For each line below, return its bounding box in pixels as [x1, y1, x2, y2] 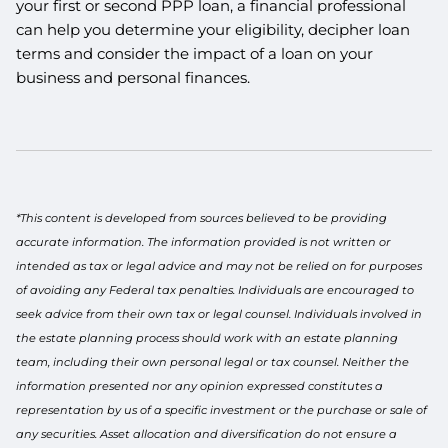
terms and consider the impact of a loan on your [16, 43, 374, 63]
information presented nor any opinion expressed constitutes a [16, 378, 384, 393]
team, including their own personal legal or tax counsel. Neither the [16, 354, 410, 369]
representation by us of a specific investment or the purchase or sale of [16, 402, 428, 417]
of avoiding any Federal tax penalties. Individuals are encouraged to [16, 282, 415, 297]
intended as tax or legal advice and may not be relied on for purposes [16, 258, 423, 273]
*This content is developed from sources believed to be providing [16, 210, 388, 225]
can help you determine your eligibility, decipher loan [16, 19, 411, 39]
